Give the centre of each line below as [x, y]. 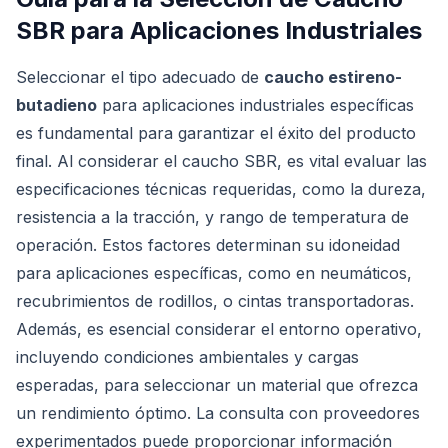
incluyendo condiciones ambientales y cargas [187, 357]
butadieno [56, 105]
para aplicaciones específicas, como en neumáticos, [214, 273]
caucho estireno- [333, 77]
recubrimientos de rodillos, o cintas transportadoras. [215, 301]
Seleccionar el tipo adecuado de [140, 77]
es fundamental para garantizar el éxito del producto [216, 133]
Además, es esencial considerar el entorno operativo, [219, 329]
